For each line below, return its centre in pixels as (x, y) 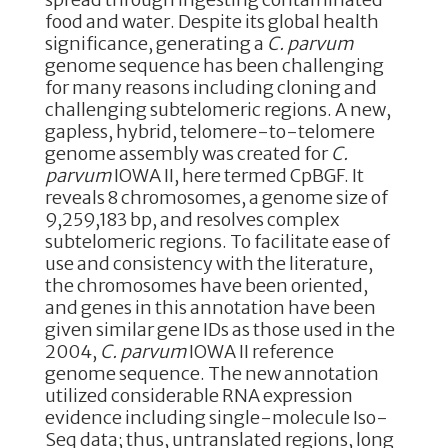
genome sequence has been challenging (214, 66)
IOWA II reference (259, 352)
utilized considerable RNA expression (198, 396)
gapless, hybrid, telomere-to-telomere (209, 132)
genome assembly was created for (187, 154)
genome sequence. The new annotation (211, 374)
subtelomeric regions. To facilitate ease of (217, 242)
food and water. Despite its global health (211, 22)
